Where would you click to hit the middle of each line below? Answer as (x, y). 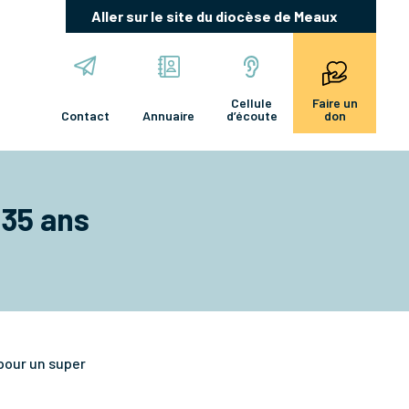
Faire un (335, 103)
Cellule (252, 103)
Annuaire (168, 116)
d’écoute (252, 116)
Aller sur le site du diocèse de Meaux (214, 16)
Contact (85, 116)
